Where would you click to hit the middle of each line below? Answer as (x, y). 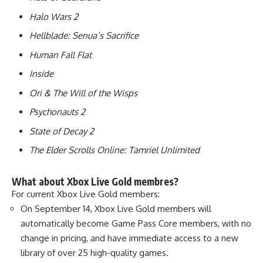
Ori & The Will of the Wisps (83, 93)
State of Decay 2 (62, 131)
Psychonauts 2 (57, 112)
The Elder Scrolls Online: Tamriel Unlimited (114, 150)
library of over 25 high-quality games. (95, 252)
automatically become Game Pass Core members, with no (136, 223)
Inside (41, 74)
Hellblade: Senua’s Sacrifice (84, 36)
